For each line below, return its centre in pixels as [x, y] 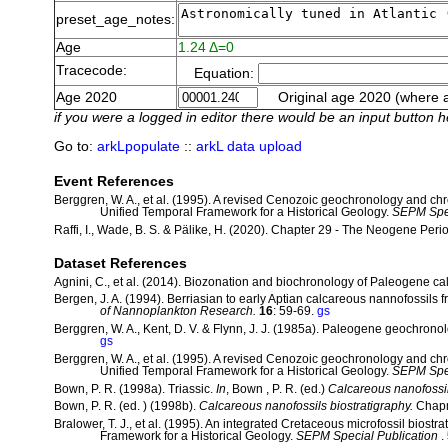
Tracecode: [91, 71]
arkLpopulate [138, 146]
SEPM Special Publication [368, 436]
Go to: [75, 146]
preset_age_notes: [115, 20]
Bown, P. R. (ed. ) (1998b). [126, 406]
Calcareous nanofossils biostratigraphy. [305, 406]
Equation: [217, 74]
